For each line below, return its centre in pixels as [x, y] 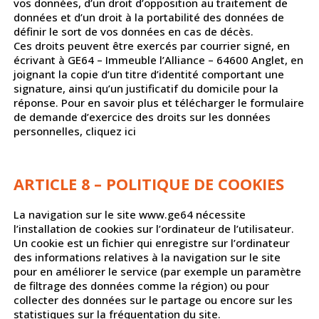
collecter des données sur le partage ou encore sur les [153, 300]
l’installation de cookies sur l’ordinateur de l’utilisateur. [153, 229]
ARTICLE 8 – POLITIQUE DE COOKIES [148, 184]
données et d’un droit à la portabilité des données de [148, 17]
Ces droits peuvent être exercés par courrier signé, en [151, 46]
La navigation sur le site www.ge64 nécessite [129, 215]
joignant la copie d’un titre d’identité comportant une [148, 74]
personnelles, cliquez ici [74, 131]
